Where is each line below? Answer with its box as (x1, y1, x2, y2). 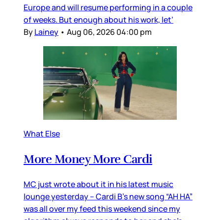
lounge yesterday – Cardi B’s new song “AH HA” (24, 191, 192, 202)
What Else (24, 128, 60, 139)
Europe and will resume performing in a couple (24, 1, 192, 13)
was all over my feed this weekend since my (24, 203, 180, 214)
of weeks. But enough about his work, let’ (24, 14, 173, 25)
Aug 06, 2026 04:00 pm (67, 26, 152, 37)
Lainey (34, 26, 58, 37)
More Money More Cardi (24, 151, 152, 166)
